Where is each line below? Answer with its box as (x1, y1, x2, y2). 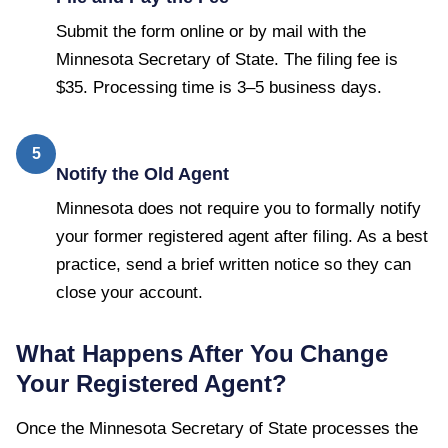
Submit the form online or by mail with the (56, 21, 366, 41)
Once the (16, 418, 89, 438)
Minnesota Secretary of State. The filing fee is (56, 49, 398, 69)
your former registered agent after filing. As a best (56, 226, 428, 246)
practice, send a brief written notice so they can (56, 254, 411, 274)
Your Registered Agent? (16, 369, 287, 397)
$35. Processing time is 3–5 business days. (56, 77, 382, 97)
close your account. (56, 282, 203, 302)
